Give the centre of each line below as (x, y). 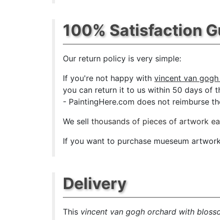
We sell (77, 121)
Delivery (95, 183)
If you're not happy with (109, 78)
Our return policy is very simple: (122, 58)
